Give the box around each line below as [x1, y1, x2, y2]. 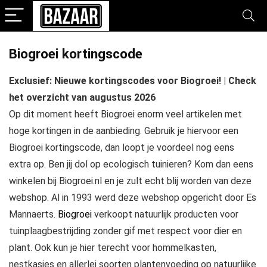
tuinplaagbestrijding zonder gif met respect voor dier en [9, 225, 242, 237]
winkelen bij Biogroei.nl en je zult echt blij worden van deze [9, 175, 252, 187]
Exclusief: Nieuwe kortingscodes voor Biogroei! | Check [9, 75, 256, 86]
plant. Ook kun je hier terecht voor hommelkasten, [9, 242, 216, 253]
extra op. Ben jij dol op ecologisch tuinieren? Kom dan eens [9, 159, 253, 170]
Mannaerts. [9, 209, 58, 220]
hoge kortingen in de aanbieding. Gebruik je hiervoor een [9, 125, 238, 136]
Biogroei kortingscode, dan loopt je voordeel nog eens [9, 142, 234, 153]
